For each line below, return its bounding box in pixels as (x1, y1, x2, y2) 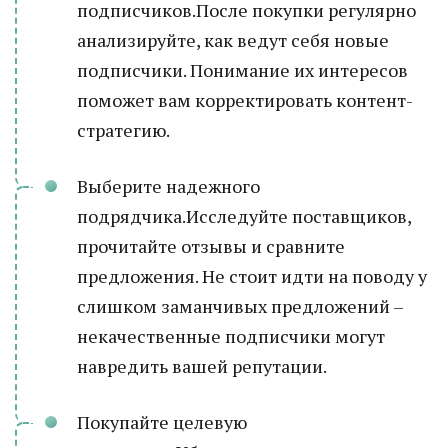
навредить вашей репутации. (77, 354, 327, 378)
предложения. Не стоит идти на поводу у (77, 264, 427, 288)
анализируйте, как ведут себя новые (77, 28, 389, 52)
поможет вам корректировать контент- (77, 88, 413, 112)
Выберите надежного (77, 174, 260, 198)
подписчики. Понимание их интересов (77, 58, 408, 82)
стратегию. (77, 118, 170, 142)
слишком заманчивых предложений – (77, 294, 403, 318)
